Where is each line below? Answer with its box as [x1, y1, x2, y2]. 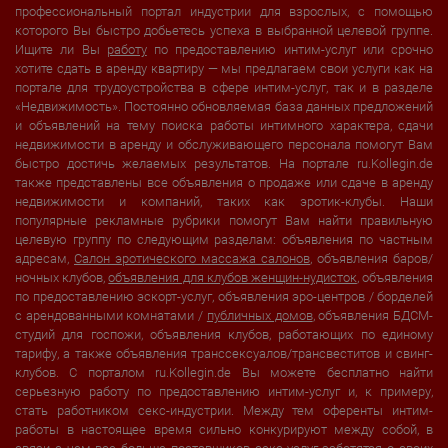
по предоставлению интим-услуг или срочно [146, 42, 433, 57]
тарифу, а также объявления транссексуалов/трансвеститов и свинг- [15, 346, 433, 361]
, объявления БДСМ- [312, 308, 434, 323]
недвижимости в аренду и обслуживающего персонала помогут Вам [15, 137, 433, 152]
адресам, [15, 251, 74, 266]
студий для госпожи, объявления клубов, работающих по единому [15, 327, 433, 342]
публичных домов [206, 308, 313, 323]
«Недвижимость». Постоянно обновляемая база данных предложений [15, 99, 433, 114]
